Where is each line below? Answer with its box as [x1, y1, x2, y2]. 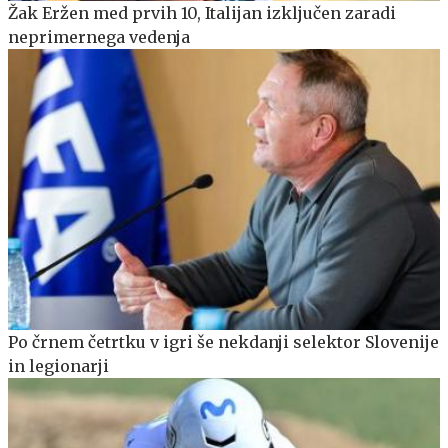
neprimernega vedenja [8, 27, 190, 48]
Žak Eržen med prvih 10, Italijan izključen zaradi [8, 3, 396, 24]
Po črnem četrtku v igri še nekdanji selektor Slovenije [8, 332, 439, 353]
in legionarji [8, 356, 109, 377]
